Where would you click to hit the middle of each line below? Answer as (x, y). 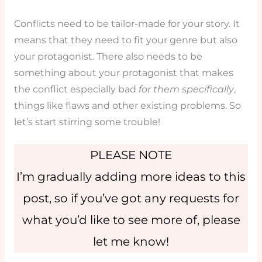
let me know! (131, 242)
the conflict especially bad (76, 89)
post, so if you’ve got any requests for (131, 199)
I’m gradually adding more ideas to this (131, 177)
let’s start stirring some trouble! (87, 122)
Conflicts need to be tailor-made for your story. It (127, 23)
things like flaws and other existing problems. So (127, 105)
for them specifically (186, 89)
